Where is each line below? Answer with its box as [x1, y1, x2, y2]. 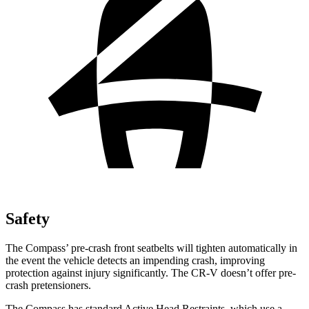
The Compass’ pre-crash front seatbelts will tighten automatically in [6, 241, 297, 254]
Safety [6, 209, 50, 228]
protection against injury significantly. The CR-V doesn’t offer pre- [6, 266, 296, 279]
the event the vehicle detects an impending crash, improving [6, 254, 265, 266]
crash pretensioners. [6, 279, 91, 291]
